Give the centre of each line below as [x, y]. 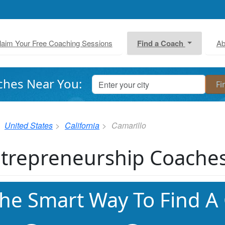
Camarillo [129, 125]
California [82, 125]
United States [29, 125]
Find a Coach [161, 43]
